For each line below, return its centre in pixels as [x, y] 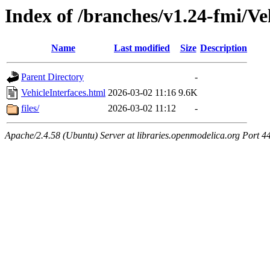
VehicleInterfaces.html [63, 93]
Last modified [142, 48]
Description [224, 48]
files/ [30, 108]
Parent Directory [52, 77]
